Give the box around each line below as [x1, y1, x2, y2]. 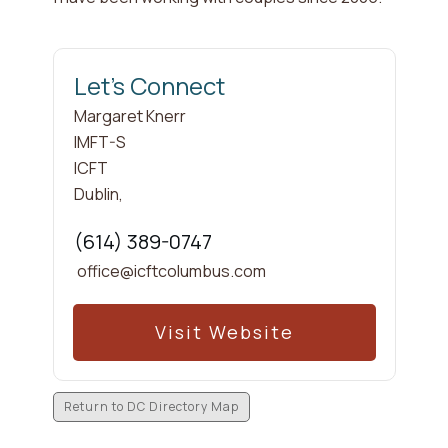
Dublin [73, 183, 119, 206]
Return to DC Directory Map [63, 398, 239, 416]
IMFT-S [73, 131, 126, 154]
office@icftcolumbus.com [76, 260, 266, 283]
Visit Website [154, 320, 294, 345]
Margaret [73, 105, 143, 128]
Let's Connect [73, 69, 225, 103]
